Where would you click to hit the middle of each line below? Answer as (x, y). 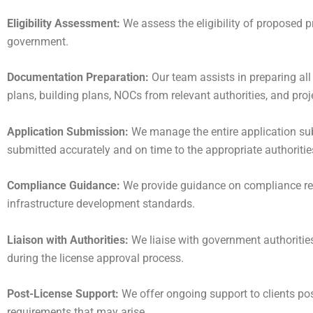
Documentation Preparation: (78, 78)
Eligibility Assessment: (64, 23)
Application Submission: (68, 131)
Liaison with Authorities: (68, 240)
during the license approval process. (95, 258)
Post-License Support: (63, 294)
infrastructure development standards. (101, 204)
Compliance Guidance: (64, 186)
